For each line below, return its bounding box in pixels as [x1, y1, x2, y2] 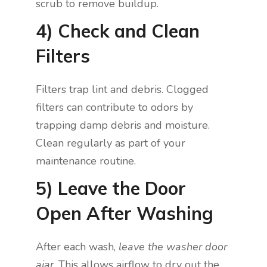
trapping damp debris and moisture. [36, 118, 210, 133]
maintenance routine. [36, 154, 136, 169]
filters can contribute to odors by [36, 100, 193, 115]
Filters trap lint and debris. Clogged [36, 82, 209, 97]
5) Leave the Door [36, 177, 186, 200]
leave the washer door [119, 240, 227, 254]
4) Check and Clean [36, 20, 200, 43]
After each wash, [36, 240, 119, 254]
